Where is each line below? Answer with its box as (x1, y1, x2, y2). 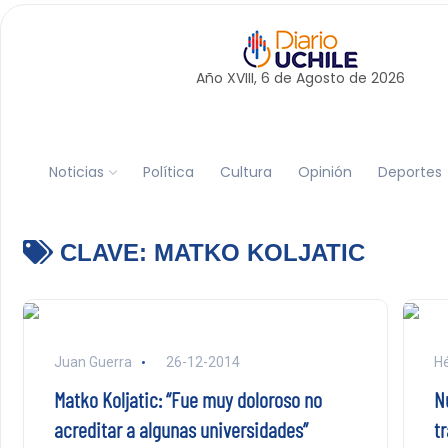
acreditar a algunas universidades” (53, 416, 308, 442)
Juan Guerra (53, 354, 132, 370)
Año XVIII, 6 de (195, 68, 296, 88)
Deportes (377, 161, 442, 182)
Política (142, 161, 194, 182)
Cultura (219, 161, 272, 182)
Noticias (48, 161, 104, 182)
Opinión (297, 161, 352, 182)
